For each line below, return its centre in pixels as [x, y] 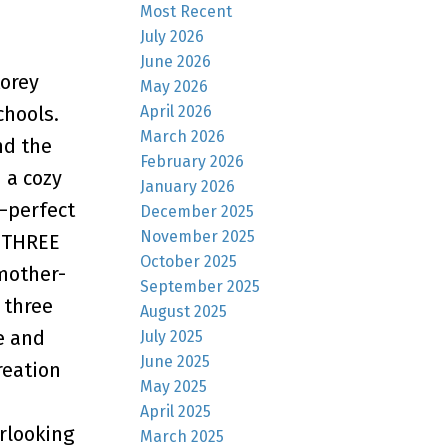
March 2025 [182, 436]
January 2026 [188, 186]
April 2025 [176, 411]
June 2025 [175, 361]
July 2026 [172, 36]
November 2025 [198, 236]
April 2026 [176, 111]
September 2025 [200, 286]
